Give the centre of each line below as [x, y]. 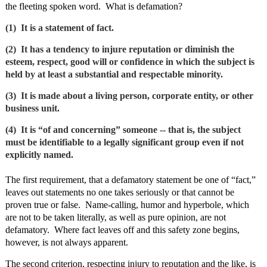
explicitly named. [39, 155]
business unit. [32, 108]
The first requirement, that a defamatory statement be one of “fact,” [130, 180]
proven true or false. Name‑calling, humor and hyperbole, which [127, 205]
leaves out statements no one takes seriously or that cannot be [119, 193]
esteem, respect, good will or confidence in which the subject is [130, 62]
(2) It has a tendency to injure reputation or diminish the [119, 49]
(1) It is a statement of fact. [59, 28]
